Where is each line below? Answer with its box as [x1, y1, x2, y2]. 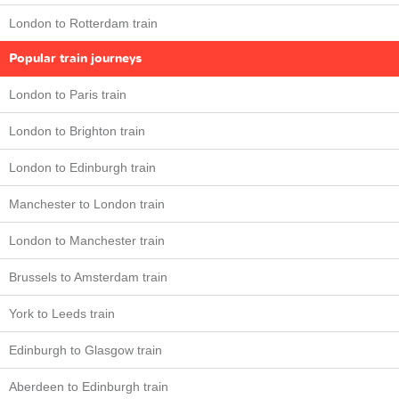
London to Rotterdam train [9, 16, 158, 30]
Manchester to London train [9, 197, 165, 211]
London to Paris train [9, 87, 126, 102]
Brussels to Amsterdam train [9, 270, 167, 284]
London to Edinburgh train [9, 160, 156, 175]
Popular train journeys [9, 50, 142, 67]
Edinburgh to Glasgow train [9, 343, 162, 357]
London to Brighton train [9, 124, 145, 138]
